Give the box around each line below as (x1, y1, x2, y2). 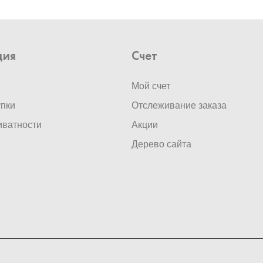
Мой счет (131, 82, 170, 92)
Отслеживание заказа (131, 101, 227, 111)
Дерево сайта (131, 140, 191, 150)
